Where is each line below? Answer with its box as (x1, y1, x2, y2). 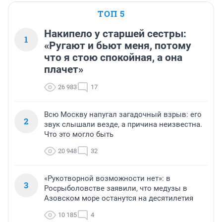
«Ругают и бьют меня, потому (44, 39, 191, 52)
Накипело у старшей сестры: (44, 27, 186, 40)
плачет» (44, 63, 83, 75)
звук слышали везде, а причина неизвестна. (44, 119, 202, 129)
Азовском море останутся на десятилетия (44, 193, 193, 203)
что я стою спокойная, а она (44, 51, 182, 63)
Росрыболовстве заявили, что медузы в (44, 183, 187, 193)
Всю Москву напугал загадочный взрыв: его (44, 110, 202, 119)
